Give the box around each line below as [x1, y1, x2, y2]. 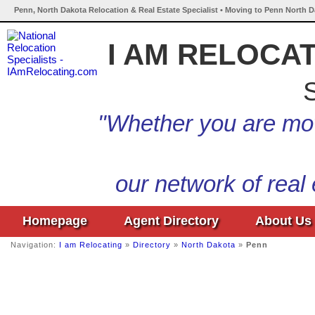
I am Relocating [59, 240, 122, 249]
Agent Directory [124, 214, 219, 228]
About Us [255, 214, 311, 228]
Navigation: [11, 240, 59, 249]
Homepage [22, 214, 87, 228]
